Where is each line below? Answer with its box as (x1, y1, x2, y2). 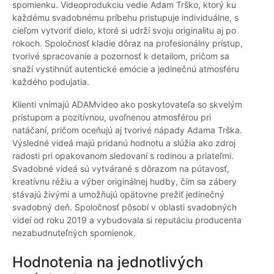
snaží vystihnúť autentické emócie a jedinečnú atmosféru (12, 64, 239, 75)
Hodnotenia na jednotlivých (12, 253, 203, 272)
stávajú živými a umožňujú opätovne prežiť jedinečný (12, 189, 224, 200)
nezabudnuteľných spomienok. (12, 228, 136, 239)
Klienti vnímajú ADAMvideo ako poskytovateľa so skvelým (12, 99, 242, 110)
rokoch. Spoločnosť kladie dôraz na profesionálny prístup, (12, 38, 243, 49)
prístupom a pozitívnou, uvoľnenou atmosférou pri (12, 112, 211, 123)
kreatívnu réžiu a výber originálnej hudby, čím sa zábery (12, 176, 237, 187)
